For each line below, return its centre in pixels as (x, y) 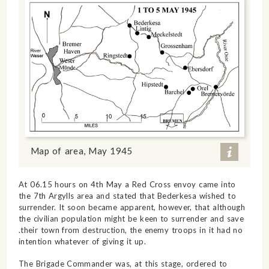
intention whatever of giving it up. (82, 241)
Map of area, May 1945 (81, 150)
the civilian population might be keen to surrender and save (131, 218)
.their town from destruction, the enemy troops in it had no (131, 230)
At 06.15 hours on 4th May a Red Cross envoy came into (127, 184)
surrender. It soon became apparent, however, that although (131, 207)
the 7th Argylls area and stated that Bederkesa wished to (127, 195)
